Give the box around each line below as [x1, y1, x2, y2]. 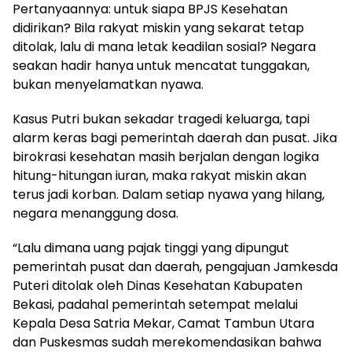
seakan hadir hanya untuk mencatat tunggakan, [13, 57, 310, 75]
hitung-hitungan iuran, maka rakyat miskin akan [13, 167, 306, 185]
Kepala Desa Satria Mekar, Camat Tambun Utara [13, 314, 314, 333]
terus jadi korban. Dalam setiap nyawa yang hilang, [13, 185, 324, 204]
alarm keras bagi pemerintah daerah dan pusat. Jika [13, 129, 337, 148]
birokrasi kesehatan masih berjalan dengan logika [13, 148, 319, 167]
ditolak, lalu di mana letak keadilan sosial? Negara [13, 38, 316, 57]
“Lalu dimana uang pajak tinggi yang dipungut [13, 239, 289, 258]
